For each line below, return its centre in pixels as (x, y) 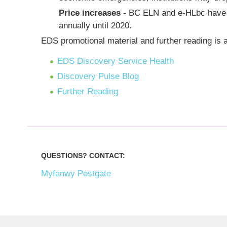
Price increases (89, 13)
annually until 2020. (95, 26)
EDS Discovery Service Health (116, 61)
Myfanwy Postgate (76, 174)
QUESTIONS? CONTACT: (84, 156)
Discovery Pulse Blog (98, 76)
